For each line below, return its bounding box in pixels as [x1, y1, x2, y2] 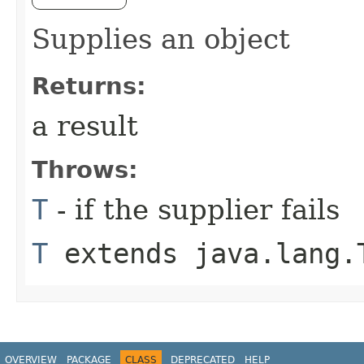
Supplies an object [32, 23, 290, 55]
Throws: [32, 156, 138, 184]
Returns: [32, 72, 146, 100]
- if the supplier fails [48, 193, 340, 226]
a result [32, 110, 138, 142]
